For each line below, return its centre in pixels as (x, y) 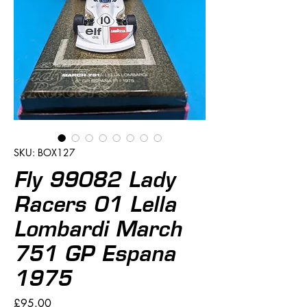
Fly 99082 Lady (94, 179)
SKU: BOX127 (45, 152)
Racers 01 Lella (95, 204)
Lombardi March (98, 229)
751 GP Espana (95, 253)
